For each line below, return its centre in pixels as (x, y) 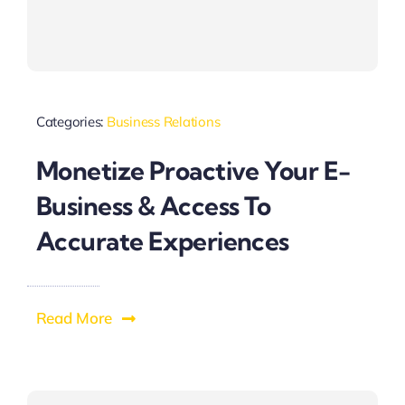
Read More (74, 318)
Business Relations (163, 121)
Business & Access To (153, 206)
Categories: (71, 121)
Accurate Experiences (162, 241)
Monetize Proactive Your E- (193, 171)
